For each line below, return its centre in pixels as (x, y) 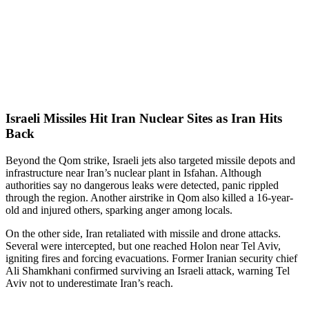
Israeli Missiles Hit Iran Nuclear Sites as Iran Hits (144, 118)
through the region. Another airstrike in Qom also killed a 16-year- (149, 197)
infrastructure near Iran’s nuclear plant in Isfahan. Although (133, 172)
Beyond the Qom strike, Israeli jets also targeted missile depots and (150, 160)
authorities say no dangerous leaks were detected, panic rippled (142, 185)
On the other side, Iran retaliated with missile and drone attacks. (143, 233)
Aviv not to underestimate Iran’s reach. (89, 283)
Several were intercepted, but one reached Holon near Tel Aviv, (143, 246)
